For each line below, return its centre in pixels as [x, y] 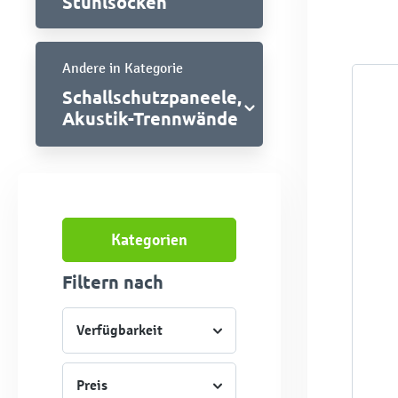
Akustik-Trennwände [150, 118]
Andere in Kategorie [123, 68]
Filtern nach [113, 281]
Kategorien [149, 239]
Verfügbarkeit [119, 330]
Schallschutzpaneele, [152, 96]
